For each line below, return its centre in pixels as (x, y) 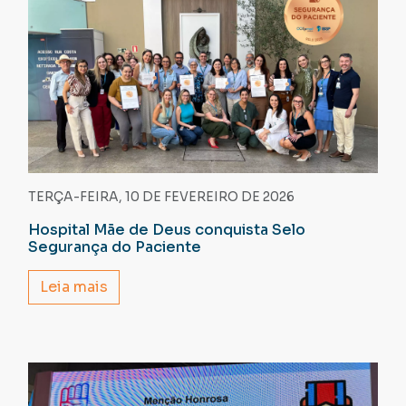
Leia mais (73, 287)
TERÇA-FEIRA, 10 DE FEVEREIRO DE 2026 (161, 197)
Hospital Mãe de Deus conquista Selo (166, 230)
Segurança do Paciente (114, 247)
